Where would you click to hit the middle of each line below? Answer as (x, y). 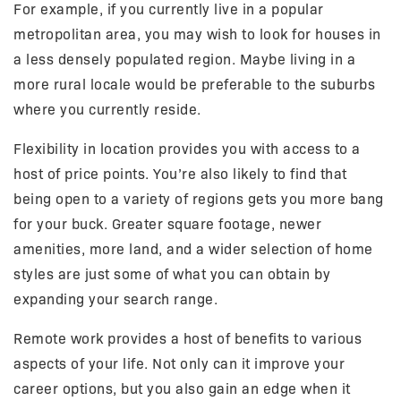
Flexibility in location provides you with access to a (187, 149)
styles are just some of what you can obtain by (172, 274)
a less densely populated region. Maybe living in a (184, 59)
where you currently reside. (107, 109)
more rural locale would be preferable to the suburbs (194, 84)
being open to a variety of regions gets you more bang (199, 199)
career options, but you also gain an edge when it (182, 388)
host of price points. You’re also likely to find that (180, 174)
